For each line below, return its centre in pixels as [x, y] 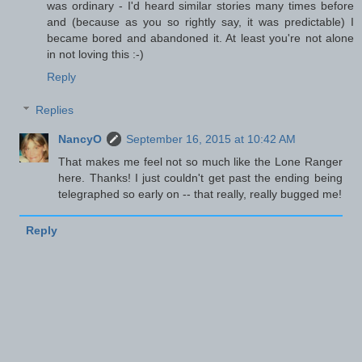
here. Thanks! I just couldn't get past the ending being [200, 178]
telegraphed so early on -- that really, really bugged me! [200, 194]
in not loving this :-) [95, 54]
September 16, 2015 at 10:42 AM [211, 139]
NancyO [80, 139]
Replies [55, 110]
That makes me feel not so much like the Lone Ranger [200, 162]
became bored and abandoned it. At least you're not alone [200, 38]
